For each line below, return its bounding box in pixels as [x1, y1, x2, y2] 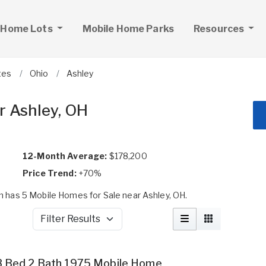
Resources [193, 23, 246, 34]
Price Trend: [23, 168, 77, 178]
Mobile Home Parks [82, 23, 174, 34]
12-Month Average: [23, 151, 107, 161]
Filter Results [32, 219, 86, 230]
